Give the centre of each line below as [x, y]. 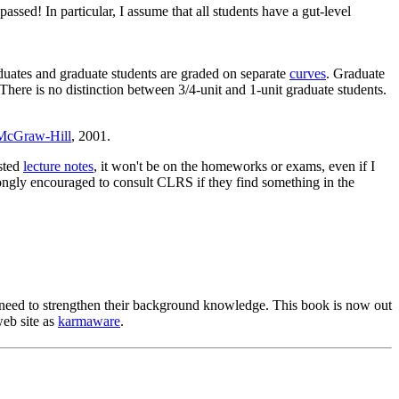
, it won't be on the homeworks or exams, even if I [234, 166]
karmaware [89, 321]
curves [308, 73]
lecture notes [58, 166]
